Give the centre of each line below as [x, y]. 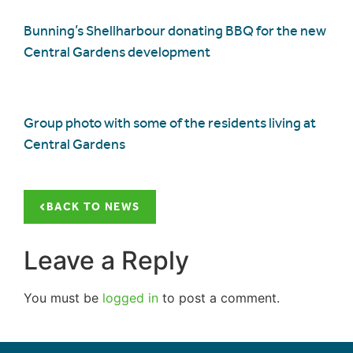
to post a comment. [219, 298]
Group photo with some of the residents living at [170, 123]
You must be [63, 298]
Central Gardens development [117, 52]
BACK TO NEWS [93, 207]
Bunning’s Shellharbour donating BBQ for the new [175, 30]
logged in [130, 298]
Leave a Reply [106, 261]
